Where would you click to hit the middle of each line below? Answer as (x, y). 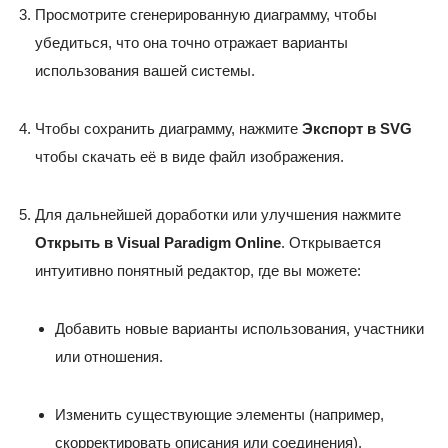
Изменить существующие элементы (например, (219, 415)
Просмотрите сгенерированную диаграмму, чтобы (206, 15)
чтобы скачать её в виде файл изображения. (189, 157)
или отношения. (109, 357)
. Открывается (331, 243)
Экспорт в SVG (357, 129)
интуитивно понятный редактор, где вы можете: (198, 271)
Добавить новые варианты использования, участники (239, 329)
